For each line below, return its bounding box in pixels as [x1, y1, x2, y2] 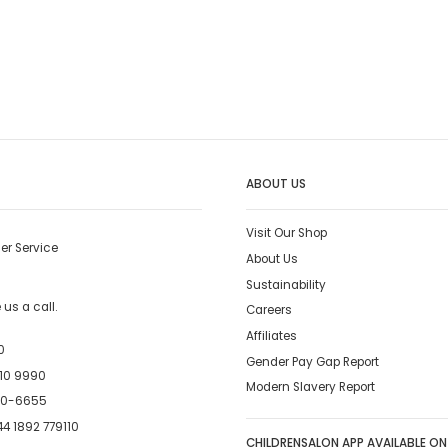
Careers [246, 302, 293, 319]
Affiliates [246, 327, 298, 344]
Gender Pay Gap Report [246, 353, 380, 370]
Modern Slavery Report [246, 379, 376, 396]
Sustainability [246, 276, 327, 293]
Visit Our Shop [246, 225, 328, 242]
